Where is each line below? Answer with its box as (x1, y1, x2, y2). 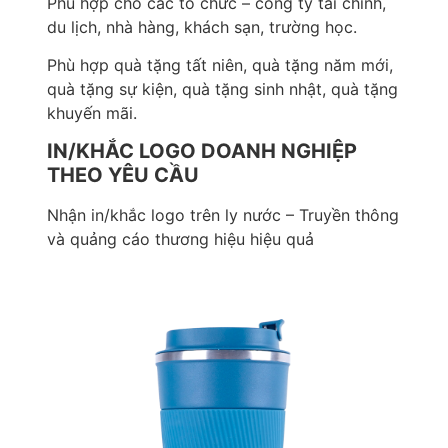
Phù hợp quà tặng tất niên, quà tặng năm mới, (47, 54, 393, 75)
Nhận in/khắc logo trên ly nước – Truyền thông (47, 205, 399, 226)
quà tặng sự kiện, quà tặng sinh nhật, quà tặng (47, 78, 398, 99)
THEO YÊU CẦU (47, 163, 199, 188)
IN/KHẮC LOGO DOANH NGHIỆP (47, 139, 357, 164)
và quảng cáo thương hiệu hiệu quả (47, 229, 314, 250)
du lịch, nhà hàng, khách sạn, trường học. (47, 16, 357, 37)
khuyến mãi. (47, 102, 137, 123)
